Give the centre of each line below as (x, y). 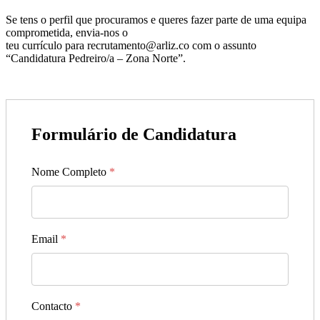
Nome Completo (70, 171)
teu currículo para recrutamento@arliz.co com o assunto (131, 45)
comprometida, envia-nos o (67, 32)
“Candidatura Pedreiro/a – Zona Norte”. (96, 58)
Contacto (53, 306)
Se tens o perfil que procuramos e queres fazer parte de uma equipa (156, 19)
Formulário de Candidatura (134, 134)
